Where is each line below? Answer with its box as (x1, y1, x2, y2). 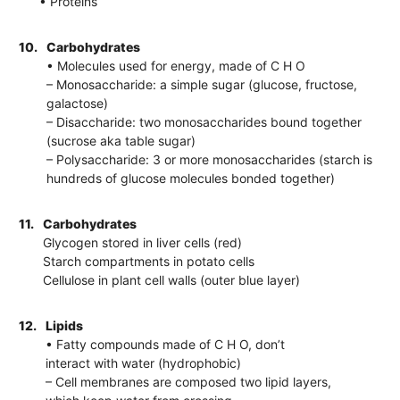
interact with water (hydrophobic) (46, 354, 242, 371)
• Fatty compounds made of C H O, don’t (46, 336, 286, 352)
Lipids (46, 317, 84, 333)
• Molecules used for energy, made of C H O (46, 57, 306, 73)
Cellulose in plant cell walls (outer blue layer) (43, 271, 301, 287)
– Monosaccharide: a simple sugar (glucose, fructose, (46, 76, 358, 92)
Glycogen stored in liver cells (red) (43, 234, 243, 250)
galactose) (46, 95, 109, 111)
